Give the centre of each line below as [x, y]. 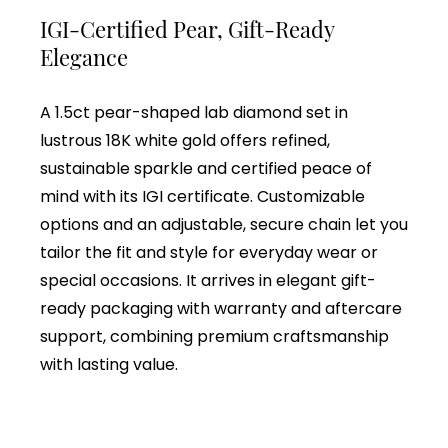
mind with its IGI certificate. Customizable [202, 197]
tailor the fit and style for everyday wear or [209, 253]
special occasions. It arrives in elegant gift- [208, 281]
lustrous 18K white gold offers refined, [185, 141]
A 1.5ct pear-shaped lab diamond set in [194, 113]
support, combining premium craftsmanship [214, 337]
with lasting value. [109, 365]
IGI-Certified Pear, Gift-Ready [187, 28]
